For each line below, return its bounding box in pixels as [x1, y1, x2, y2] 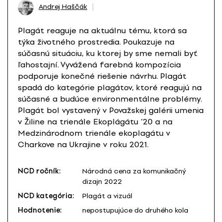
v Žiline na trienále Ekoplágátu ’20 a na [18, 117, 172, 127]
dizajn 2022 [82, 177, 122, 186]
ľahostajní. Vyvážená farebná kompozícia [18, 60, 181, 70]
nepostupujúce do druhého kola [82, 206, 188, 215]
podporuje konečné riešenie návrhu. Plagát [18, 71, 186, 81]
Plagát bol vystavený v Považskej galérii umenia [18, 106, 204, 115]
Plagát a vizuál [82, 192, 132, 201]
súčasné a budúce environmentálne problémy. [18, 94, 202, 104]
